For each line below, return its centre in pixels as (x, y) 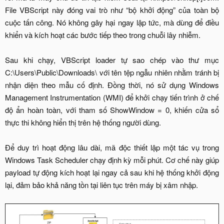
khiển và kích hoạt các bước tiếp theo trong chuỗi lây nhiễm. (103, 35)
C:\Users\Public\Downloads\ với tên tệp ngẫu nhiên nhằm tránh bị (112, 72)
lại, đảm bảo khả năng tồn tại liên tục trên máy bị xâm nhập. (101, 185)
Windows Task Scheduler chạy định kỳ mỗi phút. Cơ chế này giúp (112, 160)
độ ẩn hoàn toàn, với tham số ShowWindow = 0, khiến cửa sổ (112, 110)
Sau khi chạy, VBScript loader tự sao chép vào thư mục (112, 60)
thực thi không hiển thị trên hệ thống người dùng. (83, 122)
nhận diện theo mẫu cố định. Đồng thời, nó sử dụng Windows (112, 85)
